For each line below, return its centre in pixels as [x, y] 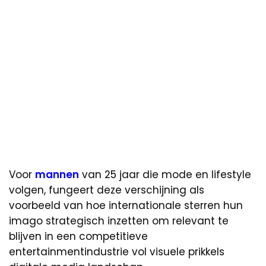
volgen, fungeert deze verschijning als [107, 190]
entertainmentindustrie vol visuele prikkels [117, 252]
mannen [57, 175]
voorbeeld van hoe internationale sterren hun [126, 206]
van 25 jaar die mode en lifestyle [165, 175]
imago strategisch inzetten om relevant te [119, 221]
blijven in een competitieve [78, 237]
